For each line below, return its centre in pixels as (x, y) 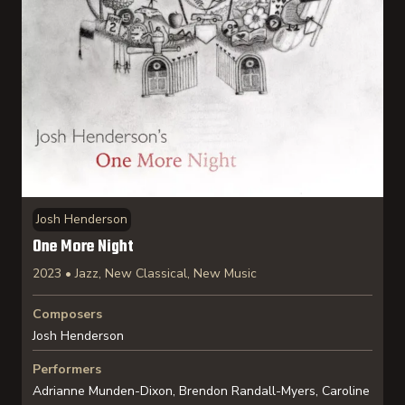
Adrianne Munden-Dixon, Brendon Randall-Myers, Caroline (201, 391)
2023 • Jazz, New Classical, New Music (145, 273)
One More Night (83, 247)
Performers (67, 369)
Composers (67, 314)
